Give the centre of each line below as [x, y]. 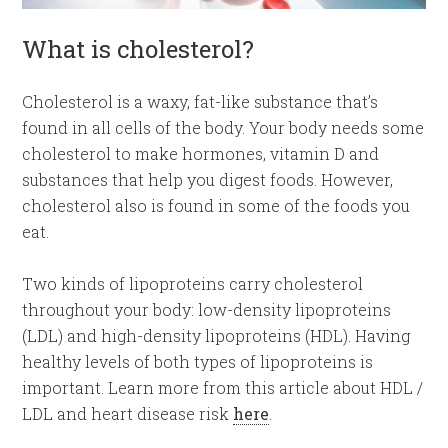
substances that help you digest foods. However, [208, 179]
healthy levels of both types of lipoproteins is [198, 361]
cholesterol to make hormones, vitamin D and [201, 153]
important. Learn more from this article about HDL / [223, 387]
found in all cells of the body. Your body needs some [223, 127]
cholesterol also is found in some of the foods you [216, 205]
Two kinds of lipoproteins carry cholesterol [193, 283]
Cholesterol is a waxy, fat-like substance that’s [200, 101]
